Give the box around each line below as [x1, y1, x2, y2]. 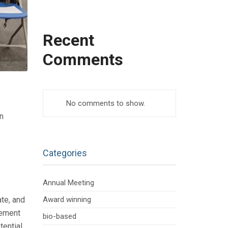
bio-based [42, 212, 76, 221]
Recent [42, 31, 94, 50]
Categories [42, 148, 87, 159]
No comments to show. [66, 99, 145, 108]
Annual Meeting [42, 178, 94, 188]
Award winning [42, 195, 91, 205]
